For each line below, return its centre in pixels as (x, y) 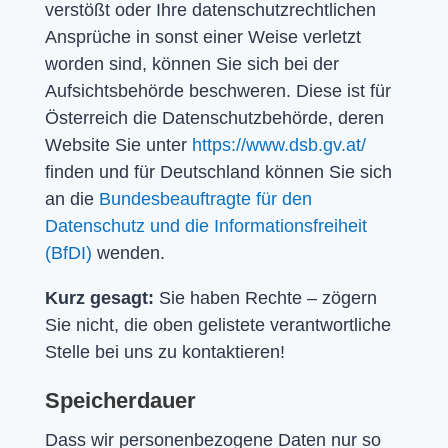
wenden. (128, 252)
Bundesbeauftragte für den (205, 198)
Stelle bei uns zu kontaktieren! (164, 351)
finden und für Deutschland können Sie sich (218, 171)
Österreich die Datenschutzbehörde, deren (214, 117)
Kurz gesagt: (99, 297)
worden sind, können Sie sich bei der (191, 63)
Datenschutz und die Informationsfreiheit (205, 225)
